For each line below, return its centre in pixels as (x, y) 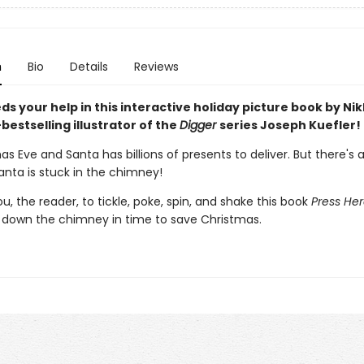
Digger (199, 125)
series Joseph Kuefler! (290, 125)
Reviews (156, 67)
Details (89, 67)
